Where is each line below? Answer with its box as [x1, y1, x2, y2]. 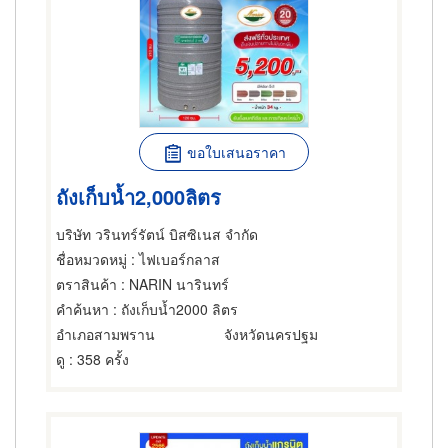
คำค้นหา [56, 299, 109, 319]
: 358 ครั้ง [65, 349, 129, 369]
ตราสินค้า [56, 274, 117, 294]
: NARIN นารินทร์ [117, 274, 229, 294]
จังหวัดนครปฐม [224, 324, 318, 344]
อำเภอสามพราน [56, 324, 155, 344]
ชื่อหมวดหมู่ [56, 249, 127, 269]
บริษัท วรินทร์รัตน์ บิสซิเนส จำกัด [56, 224, 258, 244]
